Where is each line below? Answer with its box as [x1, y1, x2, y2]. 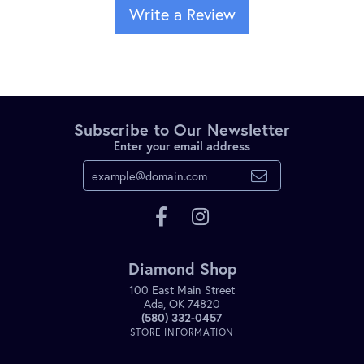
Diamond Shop [128, 258, 236, 280]
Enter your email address [114, 138, 250, 154]
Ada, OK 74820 [144, 296, 220, 312]
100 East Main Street [129, 282, 235, 298]
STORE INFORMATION [129, 326, 235, 339]
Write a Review [128, 3, 236, 26]
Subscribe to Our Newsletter [74, 119, 290, 141]
